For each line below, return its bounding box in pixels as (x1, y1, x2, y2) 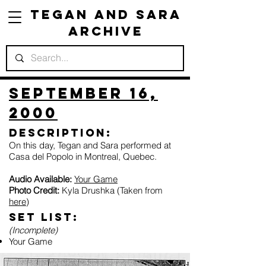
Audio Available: (9, 173, 74, 185)
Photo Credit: (9, 185, 59, 196)
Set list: (9, 210, 78, 224)
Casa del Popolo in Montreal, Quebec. (9, 151, 157, 162)
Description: (9, 126, 112, 140)
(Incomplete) (9, 224, 58, 236)
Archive (68, 23, 144, 39)
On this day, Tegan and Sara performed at (9, 140, 171, 151)
